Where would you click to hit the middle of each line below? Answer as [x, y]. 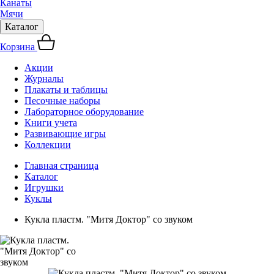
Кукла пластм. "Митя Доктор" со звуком [109, 219]
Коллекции [48, 145]
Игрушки [44, 187]
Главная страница [61, 165]
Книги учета [51, 123]
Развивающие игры [65, 134]
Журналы [44, 79]
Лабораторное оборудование [84, 112]
